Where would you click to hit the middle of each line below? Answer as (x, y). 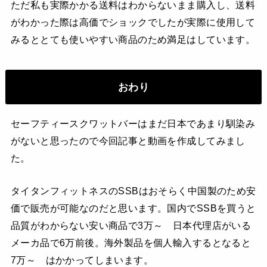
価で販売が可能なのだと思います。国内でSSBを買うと (133, 208)
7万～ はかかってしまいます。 (82, 260)
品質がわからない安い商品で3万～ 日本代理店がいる (131, 226)
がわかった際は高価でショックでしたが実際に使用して (133, 22)
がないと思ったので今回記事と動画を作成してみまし (128, 140)
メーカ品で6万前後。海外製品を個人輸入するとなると (131, 243)
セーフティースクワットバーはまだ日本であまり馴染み (133, 123)
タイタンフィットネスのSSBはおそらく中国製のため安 (133, 191)
